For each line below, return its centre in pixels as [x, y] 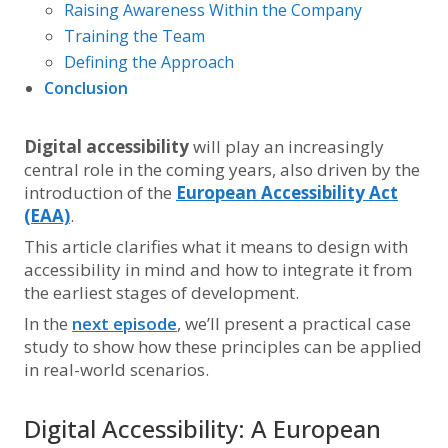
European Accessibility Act [287, 192]
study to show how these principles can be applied [223, 346]
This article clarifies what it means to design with [216, 246]
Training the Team [134, 36]
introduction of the [100, 192]
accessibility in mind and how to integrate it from [218, 269]
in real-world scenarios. [116, 369]
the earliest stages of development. [161, 292]
